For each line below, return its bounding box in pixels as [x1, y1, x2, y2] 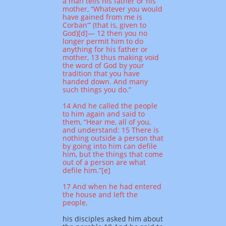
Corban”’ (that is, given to [63, 20, 146, 30]
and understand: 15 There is [63, 125, 159, 135]
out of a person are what [63, 157, 146, 167]
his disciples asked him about [63, 214, 163, 223]
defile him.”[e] [63, 165, 110, 175]
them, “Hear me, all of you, [63, 117, 151, 127]
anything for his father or [63, 44, 148, 54]
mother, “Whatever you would [63, 4, 162, 14]
